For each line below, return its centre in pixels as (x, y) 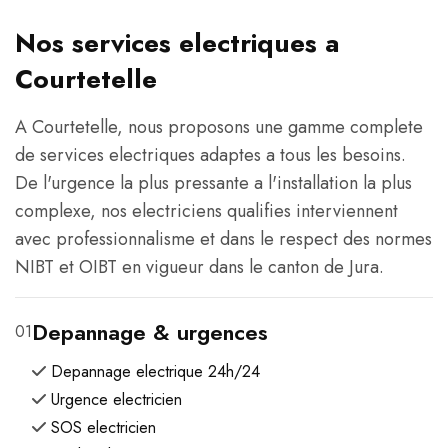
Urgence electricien (116, 399)
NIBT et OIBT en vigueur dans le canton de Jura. (199, 266)
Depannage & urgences (150, 331)
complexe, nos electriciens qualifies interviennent (206, 210)
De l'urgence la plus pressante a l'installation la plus (213, 182)
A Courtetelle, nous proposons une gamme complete (219, 126)
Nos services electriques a (177, 42)
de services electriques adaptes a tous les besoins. (210, 154)
